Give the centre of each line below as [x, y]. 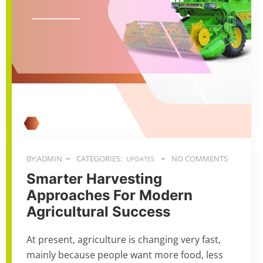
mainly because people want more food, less [125, 255]
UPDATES [140, 159]
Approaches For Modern [109, 195]
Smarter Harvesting [94, 179]
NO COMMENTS [199, 159]
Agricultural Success [98, 212]
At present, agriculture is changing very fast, [124, 240]
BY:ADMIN [44, 159]
